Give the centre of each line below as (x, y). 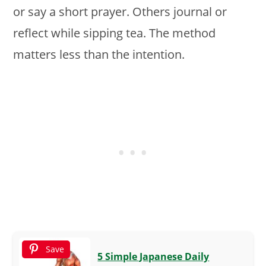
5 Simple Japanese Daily (153, 256)
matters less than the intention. (99, 54)
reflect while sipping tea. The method (115, 33)
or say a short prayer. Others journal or (120, 12)
